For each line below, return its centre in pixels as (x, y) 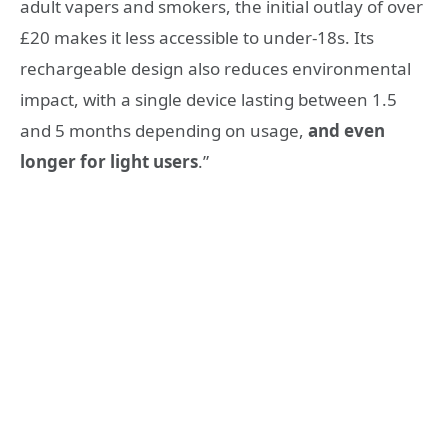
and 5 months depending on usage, (164, 130)
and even (346, 130)
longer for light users (109, 161)
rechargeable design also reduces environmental (215, 68)
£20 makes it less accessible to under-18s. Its (197, 37)
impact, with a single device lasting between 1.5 (208, 99)
